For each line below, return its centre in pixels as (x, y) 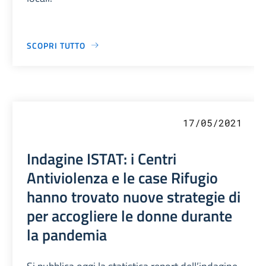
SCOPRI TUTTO (56, 45)
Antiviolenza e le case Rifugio (123, 177)
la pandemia (67, 234)
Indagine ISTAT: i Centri (102, 158)
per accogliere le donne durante (130, 215)
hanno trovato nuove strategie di (134, 196)
